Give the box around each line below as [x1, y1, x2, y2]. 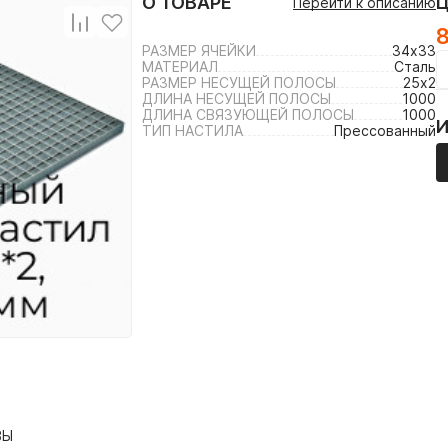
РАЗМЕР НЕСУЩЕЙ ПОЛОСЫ [142, 74, 336, 91]
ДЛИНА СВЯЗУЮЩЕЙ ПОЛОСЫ [142, 106, 354, 123]
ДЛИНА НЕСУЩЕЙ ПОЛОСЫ [142, 90, 331, 107]
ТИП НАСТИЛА [142, 122, 243, 139]
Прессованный [334, 122, 436, 139]
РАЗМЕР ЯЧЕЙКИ [142, 42, 256, 59]
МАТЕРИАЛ [142, 58, 218, 75]
